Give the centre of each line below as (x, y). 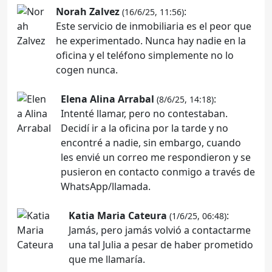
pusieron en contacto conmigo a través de (158, 172)
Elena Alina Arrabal (107, 99)
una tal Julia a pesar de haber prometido (161, 244)
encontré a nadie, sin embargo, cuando (151, 142)
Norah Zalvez (88, 11)
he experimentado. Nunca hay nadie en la (151, 40)
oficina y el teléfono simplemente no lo (145, 55)
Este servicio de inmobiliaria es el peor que (154, 26)
